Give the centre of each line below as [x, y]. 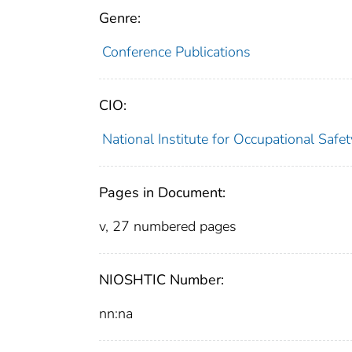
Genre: [120, 18]
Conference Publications [176, 52]
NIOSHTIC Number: [161, 280]
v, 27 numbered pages [168, 227]
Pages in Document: [162, 193]
